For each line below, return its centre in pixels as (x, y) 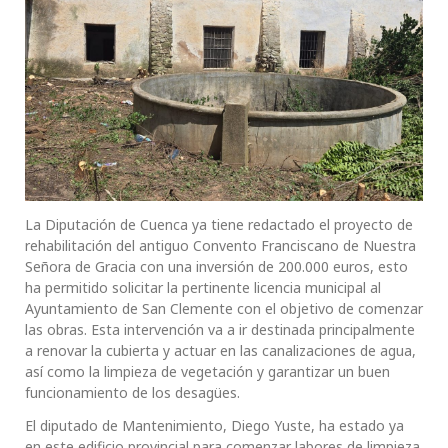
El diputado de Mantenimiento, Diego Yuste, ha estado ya (214, 426)
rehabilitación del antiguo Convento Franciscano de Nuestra (220, 246)
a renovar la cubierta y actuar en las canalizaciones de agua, (220, 351)
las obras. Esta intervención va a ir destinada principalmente (220, 330)
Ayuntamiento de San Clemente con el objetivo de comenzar (224, 309)
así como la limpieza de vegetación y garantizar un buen (207, 372)
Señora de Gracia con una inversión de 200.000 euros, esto (216, 267)
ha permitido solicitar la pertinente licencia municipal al (203, 288)
